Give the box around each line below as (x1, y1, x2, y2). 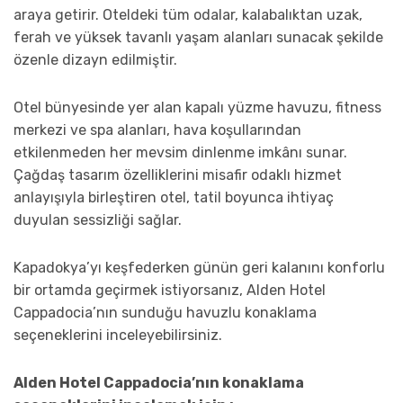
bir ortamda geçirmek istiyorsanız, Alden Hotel (13, 281, 326, 299)
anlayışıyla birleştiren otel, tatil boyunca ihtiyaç (13, 188, 334, 206)
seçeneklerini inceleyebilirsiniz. (13, 326, 222, 344)
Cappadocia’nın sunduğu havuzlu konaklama (13, 303, 317, 321)
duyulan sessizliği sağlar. (13, 210, 182, 228)
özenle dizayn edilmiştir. (13, 50, 177, 68)
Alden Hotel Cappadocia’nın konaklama (13, 373, 304, 391)
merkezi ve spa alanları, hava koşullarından (13, 121, 301, 139)
